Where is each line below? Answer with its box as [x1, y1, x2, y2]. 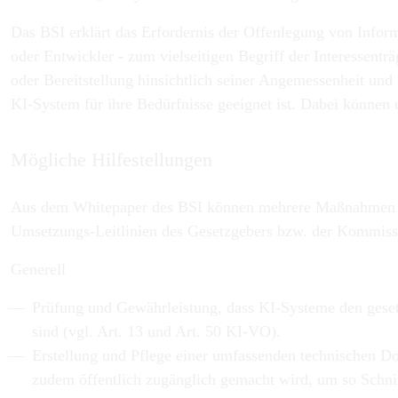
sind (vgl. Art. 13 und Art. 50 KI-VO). [32, 322, 281, 340]
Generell [11, 260, 66, 278]
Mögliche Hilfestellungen [11, 148, 212, 171]
